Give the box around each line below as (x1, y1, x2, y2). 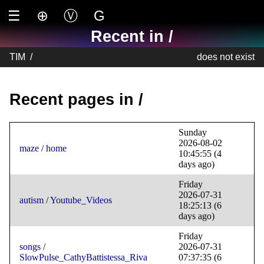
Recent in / (91, 27, 173, 46)
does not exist (197, 51, 255, 62)
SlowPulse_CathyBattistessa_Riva (19, 252, 147, 263)
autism (19, 195, 44, 206)
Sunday (179, 127, 207, 138)
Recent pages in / (9, 90, 143, 108)
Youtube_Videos (50, 195, 112, 206)
